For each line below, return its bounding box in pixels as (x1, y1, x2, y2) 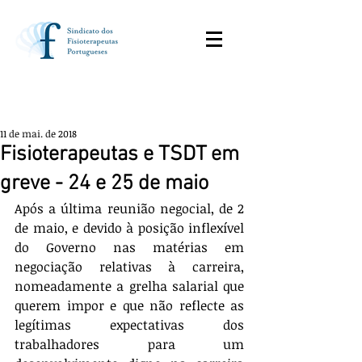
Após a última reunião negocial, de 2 (15, 200, 244, 217)
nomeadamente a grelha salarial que (15, 277, 244, 295)
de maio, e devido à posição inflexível (15, 219, 244, 237)
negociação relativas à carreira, (15, 258, 244, 276)
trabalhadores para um (15, 335, 244, 353)
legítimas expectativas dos (15, 316, 244, 334)
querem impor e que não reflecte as (15, 297, 244, 314)
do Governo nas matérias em (15, 238, 244, 256)
